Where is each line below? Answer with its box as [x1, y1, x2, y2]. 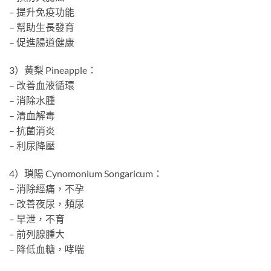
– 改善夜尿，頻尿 [9, 197, 84, 209]
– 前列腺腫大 [9, 227, 65, 240]
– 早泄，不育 [9, 212, 65, 224]
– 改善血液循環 [9, 79, 74, 91]
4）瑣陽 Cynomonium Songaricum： [9, 167, 163, 179]
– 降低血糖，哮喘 [9, 243, 84, 255]
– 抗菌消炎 [9, 125, 55, 137]
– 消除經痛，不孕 [9, 182, 84, 194]
